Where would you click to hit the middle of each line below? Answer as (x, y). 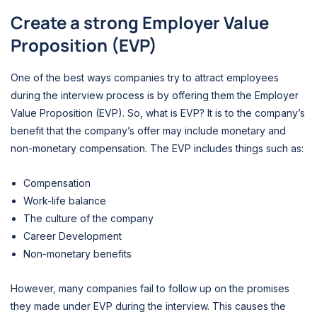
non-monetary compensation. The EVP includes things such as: (157, 148)
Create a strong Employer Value (140, 22)
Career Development (74, 236)
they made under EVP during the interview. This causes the (148, 306)
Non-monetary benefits (79, 254)
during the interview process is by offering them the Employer (155, 95)
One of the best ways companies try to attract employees (145, 77)
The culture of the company (90, 219)
